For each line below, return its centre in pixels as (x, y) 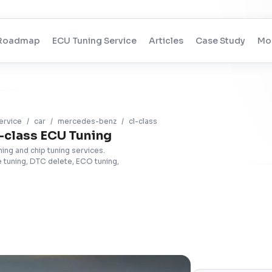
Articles (166, 41)
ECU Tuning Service (94, 41)
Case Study (220, 41)
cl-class (143, 121)
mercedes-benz (87, 121)
